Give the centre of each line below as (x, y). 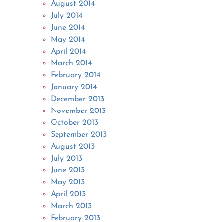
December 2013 (78, 99)
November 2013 (78, 111)
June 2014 (68, 28)
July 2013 (67, 158)
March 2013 (71, 206)
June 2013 (68, 170)
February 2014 (76, 75)
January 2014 (74, 87)
